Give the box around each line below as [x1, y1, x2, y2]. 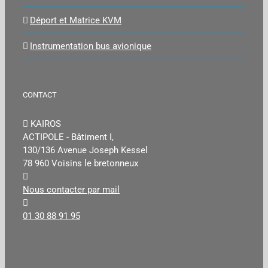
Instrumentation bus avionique [30, 40, 151, 51]
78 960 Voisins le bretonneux [23, 157, 138, 169]
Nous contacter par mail [23, 184, 120, 195]
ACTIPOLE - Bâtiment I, [23, 131, 114, 142]
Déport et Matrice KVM [30, 14, 121, 26]
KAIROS [28, 118, 61, 129]
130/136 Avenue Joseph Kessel [23, 144, 148, 156]
